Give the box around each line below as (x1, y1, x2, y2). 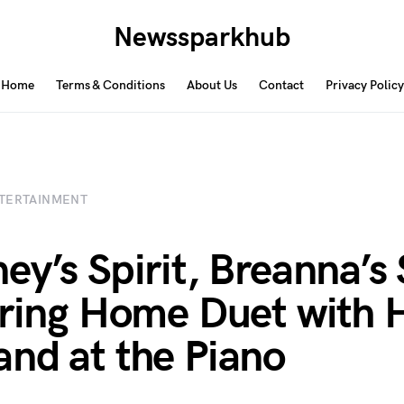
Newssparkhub (113, 22, 290, 54)
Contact (258, 78, 304, 93)
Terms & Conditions (55, 78, 165, 93)
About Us (186, 78, 237, 93)
